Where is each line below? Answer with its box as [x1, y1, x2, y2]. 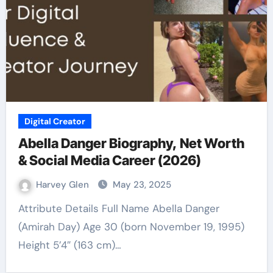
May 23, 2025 [112, 179, 171, 191]
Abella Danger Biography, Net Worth [18, 135, 244, 151]
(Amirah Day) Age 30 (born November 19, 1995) [18, 220, 244, 233]
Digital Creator [24, 116, 85, 127]
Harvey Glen [35, 179, 91, 191]
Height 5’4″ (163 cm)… [18, 238, 121, 252]
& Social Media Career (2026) [18, 152, 201, 168]
